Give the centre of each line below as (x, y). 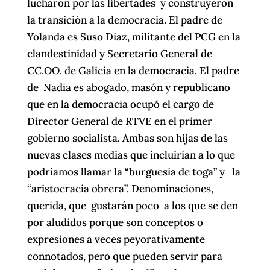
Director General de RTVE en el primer (119, 121)
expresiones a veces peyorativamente (116, 240)
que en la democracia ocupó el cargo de (120, 105)
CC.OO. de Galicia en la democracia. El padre (133, 71)
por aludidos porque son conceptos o (115, 223)
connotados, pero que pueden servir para (124, 256)
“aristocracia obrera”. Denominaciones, (120, 189)
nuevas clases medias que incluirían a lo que (131, 155)
